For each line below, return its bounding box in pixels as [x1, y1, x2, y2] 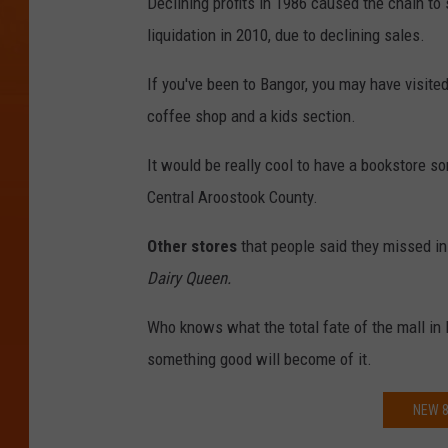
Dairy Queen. [147, 268, 231, 289]
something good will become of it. [147, 349, 372, 370]
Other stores [147, 236, 237, 257]
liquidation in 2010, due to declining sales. [147, 25, 425, 46]
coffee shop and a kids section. [147, 106, 356, 127]
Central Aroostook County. [147, 187, 318, 208]
